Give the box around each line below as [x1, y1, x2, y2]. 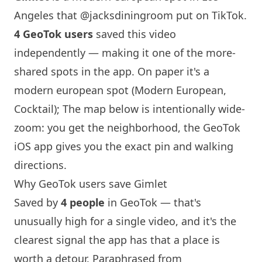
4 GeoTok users [14, 27, 93, 41]
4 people [61, 195, 105, 209]
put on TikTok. [173, 8, 247, 22]
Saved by [14, 195, 61, 209]
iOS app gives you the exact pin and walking [14, 139, 233, 153]
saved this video [93, 27, 176, 41]
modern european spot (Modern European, [14, 83, 226, 97]
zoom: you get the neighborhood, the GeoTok [14, 120, 240, 135]
